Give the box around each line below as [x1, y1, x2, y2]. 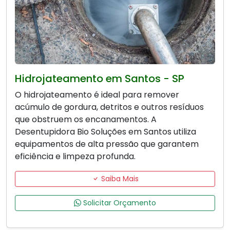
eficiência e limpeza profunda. [15, 150, 136, 163]
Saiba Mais [99, 174, 139, 184]
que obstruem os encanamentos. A [15, 113, 157, 126]
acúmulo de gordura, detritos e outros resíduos [15, 101, 204, 113]
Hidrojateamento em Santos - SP [15, 71, 184, 86]
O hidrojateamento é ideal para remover [15, 89, 179, 101]
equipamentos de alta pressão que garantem [15, 138, 199, 150]
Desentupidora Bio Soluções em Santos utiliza [15, 126, 196, 138]
